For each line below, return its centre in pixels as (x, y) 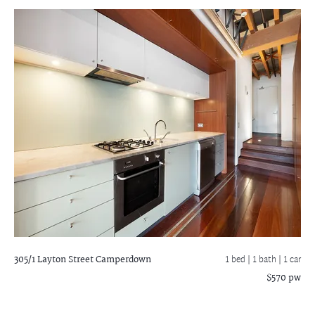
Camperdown (122, 260)
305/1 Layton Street (54, 260)
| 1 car (290, 260)
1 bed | (239, 260)
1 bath (265, 260)
